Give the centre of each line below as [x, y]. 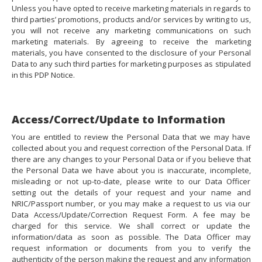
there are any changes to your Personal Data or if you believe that [131, 159]
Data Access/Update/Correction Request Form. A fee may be [131, 215]
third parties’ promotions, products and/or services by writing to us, [131, 20]
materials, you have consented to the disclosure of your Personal [131, 53]
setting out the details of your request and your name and [131, 193]
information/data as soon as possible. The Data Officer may [131, 237]
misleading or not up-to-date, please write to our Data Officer [131, 182]
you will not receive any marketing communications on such [131, 31]
